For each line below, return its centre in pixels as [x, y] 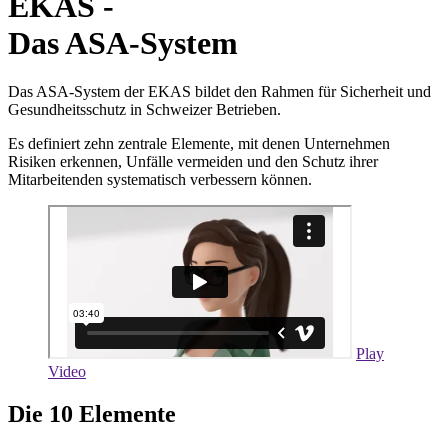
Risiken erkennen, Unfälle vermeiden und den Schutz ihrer [193, 162]
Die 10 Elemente [92, 414]
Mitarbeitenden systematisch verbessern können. [160, 180]
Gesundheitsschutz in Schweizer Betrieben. [144, 110]
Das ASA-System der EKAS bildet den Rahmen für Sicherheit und [219, 92]
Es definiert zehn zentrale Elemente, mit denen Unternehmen [199, 144]
